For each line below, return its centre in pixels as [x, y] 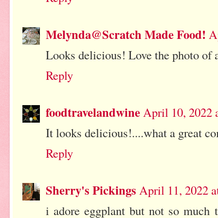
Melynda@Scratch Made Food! [126, 34]
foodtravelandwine [93, 112]
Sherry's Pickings [91, 190]
